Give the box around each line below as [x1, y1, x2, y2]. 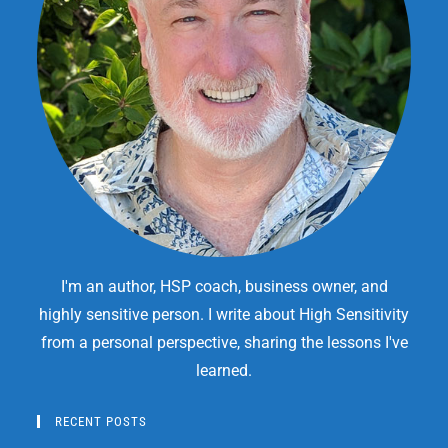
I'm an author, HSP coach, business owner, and [60, 277, 388, 297]
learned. [196, 361, 252, 381]
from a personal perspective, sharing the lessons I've [40, 333, 408, 353]
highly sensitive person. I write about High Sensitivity [39, 305, 409, 325]
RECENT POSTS [55, 414, 148, 430]
